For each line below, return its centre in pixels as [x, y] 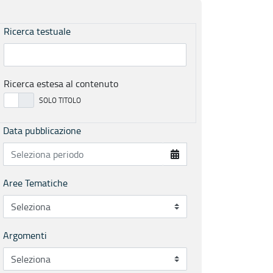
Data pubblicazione [42, 130]
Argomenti [25, 235]
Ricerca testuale [37, 31]
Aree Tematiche [35, 183]
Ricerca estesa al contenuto [61, 83]
